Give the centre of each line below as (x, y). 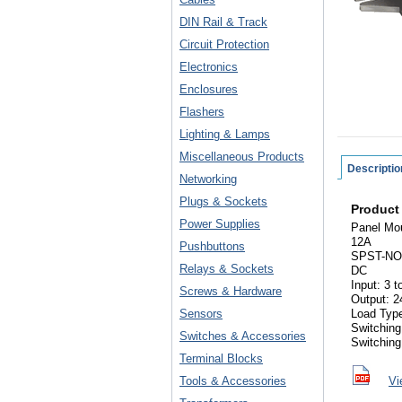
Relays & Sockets (227, 269)
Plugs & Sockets (223, 201)
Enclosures (209, 89)
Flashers (202, 112)
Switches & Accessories (243, 336)
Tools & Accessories (233, 381)
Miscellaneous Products (242, 157)
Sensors (201, 314)
